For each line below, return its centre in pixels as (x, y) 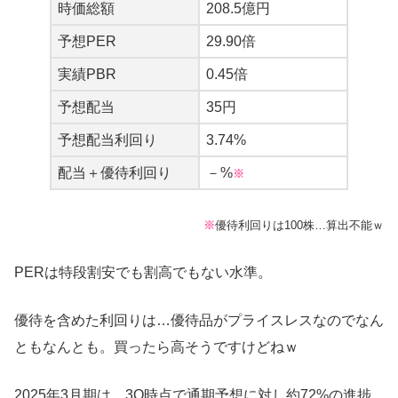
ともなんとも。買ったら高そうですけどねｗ (156, 346)
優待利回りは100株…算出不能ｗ (299, 225)
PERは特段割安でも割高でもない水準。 (143, 272)
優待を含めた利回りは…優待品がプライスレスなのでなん (199, 320)
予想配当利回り (107, 139)
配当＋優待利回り (115, 172)
